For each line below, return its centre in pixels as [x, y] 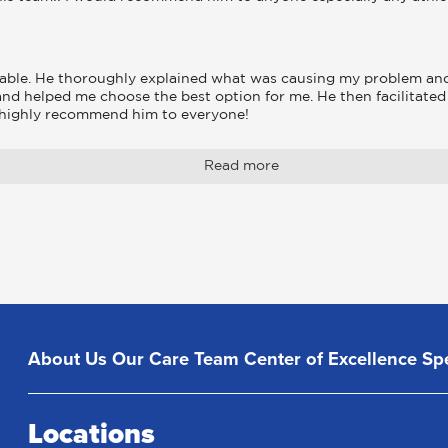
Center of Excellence [331, 358]
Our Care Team [176, 358]
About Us [68, 358]
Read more [241, 166]
